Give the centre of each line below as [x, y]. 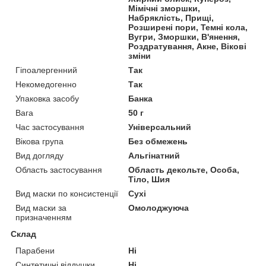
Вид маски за [41, 208]
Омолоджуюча [159, 208]
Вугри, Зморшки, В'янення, [184, 37]
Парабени [35, 250]
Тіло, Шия [149, 179]
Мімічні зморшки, [164, 8]
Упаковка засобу [47, 98]
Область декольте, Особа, [184, 170]
